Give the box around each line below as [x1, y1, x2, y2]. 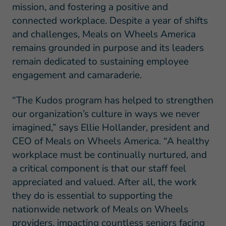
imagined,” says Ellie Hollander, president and [12, 121, 209, 134]
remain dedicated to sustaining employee [12, 54, 189, 68]
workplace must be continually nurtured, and [12, 148, 207, 161]
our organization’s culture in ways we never [12, 107, 200, 121]
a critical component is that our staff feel [12, 161, 186, 175]
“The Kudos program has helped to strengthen [12, 93, 213, 107]
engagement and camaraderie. [12, 68, 142, 82]
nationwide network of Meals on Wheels [12, 202, 188, 216]
